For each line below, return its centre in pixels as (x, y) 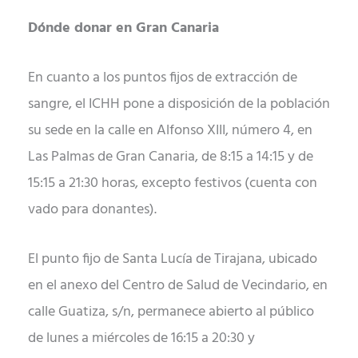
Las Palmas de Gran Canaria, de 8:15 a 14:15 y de (171, 157)
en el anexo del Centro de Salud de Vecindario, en (178, 285)
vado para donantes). (92, 210)
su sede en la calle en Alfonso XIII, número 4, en (170, 131)
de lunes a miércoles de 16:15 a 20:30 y (141, 338)
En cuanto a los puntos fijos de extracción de (163, 78)
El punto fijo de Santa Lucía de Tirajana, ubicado (173, 259)
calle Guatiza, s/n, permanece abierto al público (171, 312)
